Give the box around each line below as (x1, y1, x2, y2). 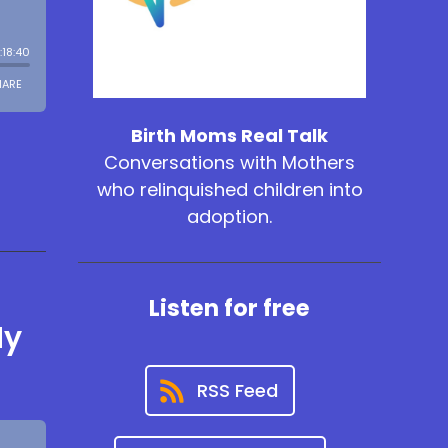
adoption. (187, 204, 273, 230)
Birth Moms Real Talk (131, 123, 329, 149)
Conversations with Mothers (104, 150, 356, 176)
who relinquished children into (96, 177, 363, 203)
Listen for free (149, 292, 311, 325)
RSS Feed (196, 378, 278, 404)
